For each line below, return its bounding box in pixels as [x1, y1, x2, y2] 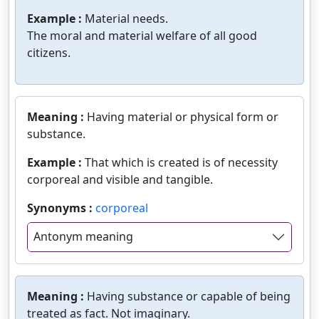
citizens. [27, 45, 70, 61]
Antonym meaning [33, 229, 133, 245]
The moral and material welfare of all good [27, 28, 257, 44]
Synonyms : [27, 200, 95, 216]
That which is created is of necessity [85, 155, 278, 171]
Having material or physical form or [87, 109, 278, 125]
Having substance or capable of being [87, 288, 291, 304]
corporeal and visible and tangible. [27, 172, 213, 188]
